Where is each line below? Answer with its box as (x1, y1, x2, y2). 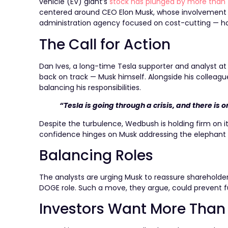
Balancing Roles (39, 146, 154, 166)
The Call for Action (39, 34, 171, 54)
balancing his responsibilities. (39, 82, 141, 93)
